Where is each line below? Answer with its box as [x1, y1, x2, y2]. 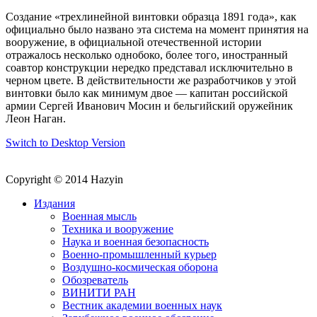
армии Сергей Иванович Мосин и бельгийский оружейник [6, 100, 293, 113]
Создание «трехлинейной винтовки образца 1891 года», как [6, 11, 296, 23]
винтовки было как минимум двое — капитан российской [6, 87, 288, 100]
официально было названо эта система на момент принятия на [6, 23, 309, 36]
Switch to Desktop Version [6, 137, 125, 149]
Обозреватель [62, 274, 128, 287]
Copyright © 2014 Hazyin [6, 173, 123, 186]
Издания [34, 197, 75, 210]
